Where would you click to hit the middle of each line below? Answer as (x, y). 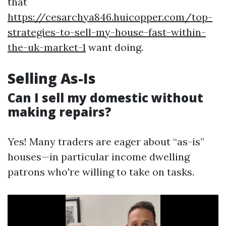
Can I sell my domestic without (105, 98)
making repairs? (60, 112)
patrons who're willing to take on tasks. (101, 172)
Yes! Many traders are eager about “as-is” (106, 142)
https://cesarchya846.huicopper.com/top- (110, 17)
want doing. (115, 47)
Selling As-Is (52, 78)
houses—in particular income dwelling (99, 157)
